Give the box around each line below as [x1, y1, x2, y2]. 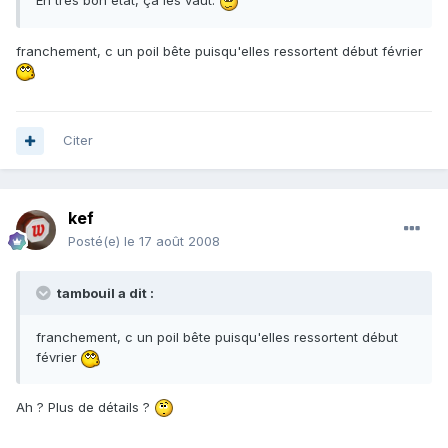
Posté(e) [68, 233, 124, 250]
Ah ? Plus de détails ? [16, 398, 154, 415]
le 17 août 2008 [124, 233, 220, 250]
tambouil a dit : [54, 285, 154, 302]
